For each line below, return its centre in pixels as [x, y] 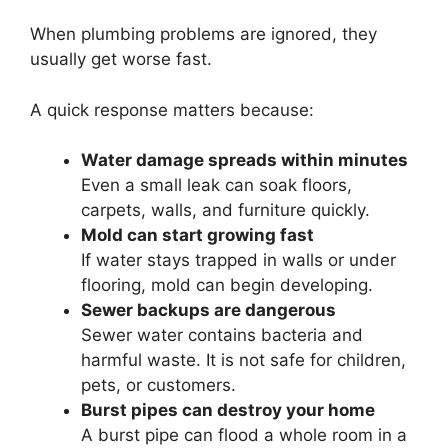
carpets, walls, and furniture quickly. [225, 210]
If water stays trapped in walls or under [238, 260]
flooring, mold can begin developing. [227, 285]
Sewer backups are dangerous [208, 310]
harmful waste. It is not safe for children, [243, 360]
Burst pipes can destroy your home [228, 410]
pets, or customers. [158, 385]
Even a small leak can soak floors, [216, 185]
